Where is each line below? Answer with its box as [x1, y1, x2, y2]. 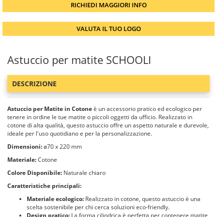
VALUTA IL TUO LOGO [76, 24, 141, 33]
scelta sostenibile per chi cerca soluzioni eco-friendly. [27, 203, 170, 211]
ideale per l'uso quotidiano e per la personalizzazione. [7, 129, 152, 138]
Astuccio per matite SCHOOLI [7, 52, 151, 67]
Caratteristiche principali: [7, 182, 81, 190]
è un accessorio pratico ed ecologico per [92, 105, 202, 113]
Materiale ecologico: [27, 195, 84, 203]
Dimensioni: [7, 142, 42, 151]
